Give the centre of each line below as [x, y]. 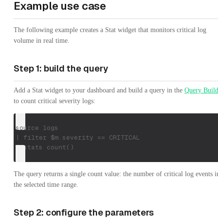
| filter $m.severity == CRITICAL [78, 137]
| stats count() [45, 147]
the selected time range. [46, 184]
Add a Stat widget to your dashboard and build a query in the [99, 90]
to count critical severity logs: [54, 101]
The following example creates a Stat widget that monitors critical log [110, 30]
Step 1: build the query [61, 68]
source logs [37, 127]
